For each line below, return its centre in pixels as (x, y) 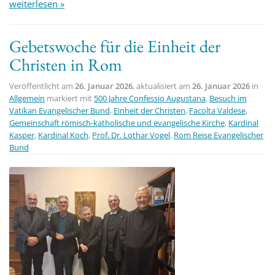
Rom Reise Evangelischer (219, 135)
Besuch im (228, 98)
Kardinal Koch (63, 135)
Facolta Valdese (217, 110)
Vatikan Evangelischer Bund (60, 110)
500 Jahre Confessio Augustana (150, 98)
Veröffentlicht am (42, 86)
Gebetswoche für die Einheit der (115, 46)
